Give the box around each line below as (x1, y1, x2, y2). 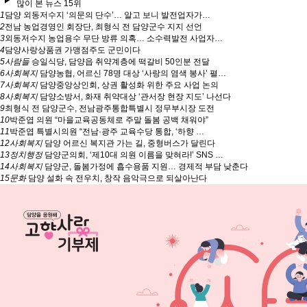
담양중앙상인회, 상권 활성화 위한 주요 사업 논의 (38, 80, 219, 90)
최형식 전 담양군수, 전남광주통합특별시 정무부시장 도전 (5, 103, 214, 114)
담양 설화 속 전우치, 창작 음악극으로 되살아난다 (26, 173, 207, 184)
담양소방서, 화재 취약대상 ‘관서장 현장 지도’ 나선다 (38, 92, 231, 102)
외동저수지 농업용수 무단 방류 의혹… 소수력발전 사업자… (5, 34, 223, 44)
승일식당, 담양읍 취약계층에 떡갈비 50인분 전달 (29, 57, 210, 67)
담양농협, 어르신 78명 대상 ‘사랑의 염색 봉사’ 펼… (38, 69, 226, 79)
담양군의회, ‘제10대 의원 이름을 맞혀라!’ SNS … (42, 150, 223, 160)
